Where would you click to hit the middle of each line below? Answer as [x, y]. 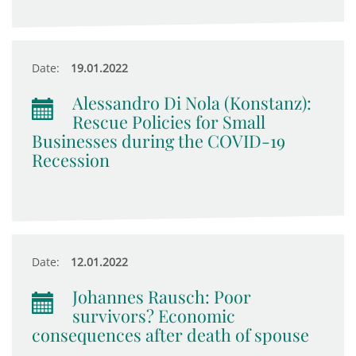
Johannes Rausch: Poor [162, 296]
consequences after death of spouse [170, 335]
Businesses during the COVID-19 [159, 141]
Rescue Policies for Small [169, 122]
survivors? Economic [154, 315]
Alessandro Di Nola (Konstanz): [192, 103]
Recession [71, 160]
